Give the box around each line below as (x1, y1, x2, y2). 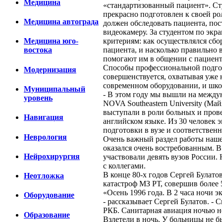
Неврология (24, 132, 67, 141)
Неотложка (24, 171, 64, 180)
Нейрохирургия (24, 152, 80, 161)
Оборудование (24, 191, 74, 200)
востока (24, 46, 52, 55)
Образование (24, 210, 70, 219)
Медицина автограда (24, 17, 99, 26)
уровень (24, 94, 53, 102)
